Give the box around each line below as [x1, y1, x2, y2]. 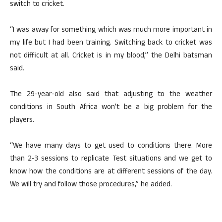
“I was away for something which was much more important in [10, 24, 212, 37]
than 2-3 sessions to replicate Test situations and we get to [10, 153, 212, 166]
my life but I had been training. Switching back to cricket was [10, 37, 212, 50]
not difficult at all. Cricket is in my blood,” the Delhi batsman [10, 50, 212, 62]
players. [10, 114, 34, 127]
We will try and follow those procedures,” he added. [10, 179, 172, 191]
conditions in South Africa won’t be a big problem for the [10, 102, 212, 114]
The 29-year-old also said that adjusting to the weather [10, 89, 212, 101]
